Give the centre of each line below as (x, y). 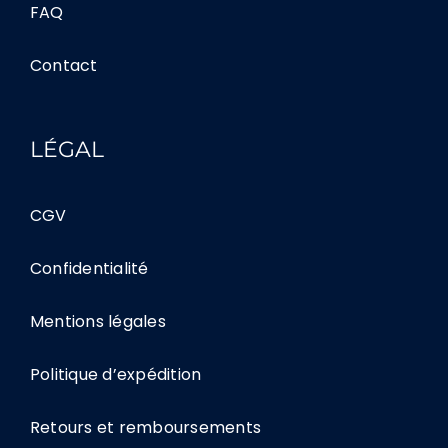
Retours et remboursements (145, 428)
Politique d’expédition (115, 375)
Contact (63, 66)
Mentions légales (97, 322)
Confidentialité (89, 269)
